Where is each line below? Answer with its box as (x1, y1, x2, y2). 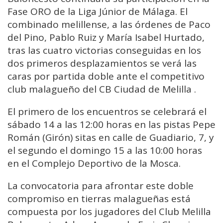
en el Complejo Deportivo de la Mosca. (7, 157, 181, 170)
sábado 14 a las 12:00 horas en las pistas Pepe (7, 118, 216, 131)
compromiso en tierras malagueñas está (7, 192, 191, 206)
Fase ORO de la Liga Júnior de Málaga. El (7, 5, 188, 18)
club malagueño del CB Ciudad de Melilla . (7, 83, 196, 96)
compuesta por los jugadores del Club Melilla (7, 205, 211, 219)
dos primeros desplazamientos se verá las (7, 57, 197, 70)
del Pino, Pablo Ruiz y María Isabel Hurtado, (7, 31, 205, 44)
